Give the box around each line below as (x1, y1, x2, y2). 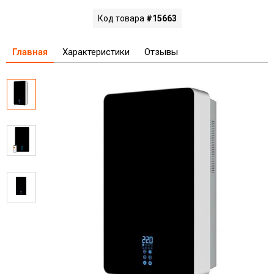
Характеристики (62, 46, 130, 57)
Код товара (97, 13, 146, 23)
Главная (12, 46, 48, 57)
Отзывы (144, 46, 178, 57)
